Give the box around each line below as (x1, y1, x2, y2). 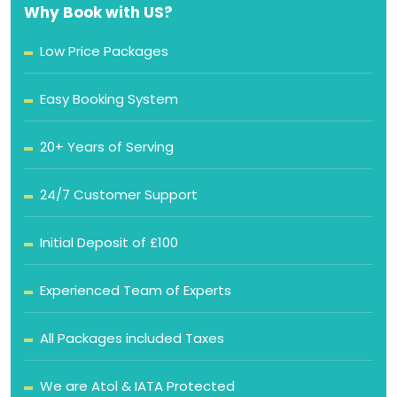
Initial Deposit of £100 (40, 233, 178, 252)
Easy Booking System (40, 90, 178, 108)
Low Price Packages (40, 42, 168, 60)
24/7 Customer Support (40, 185, 198, 204)
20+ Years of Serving (40, 137, 174, 156)
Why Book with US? (24, 2, 173, 23)
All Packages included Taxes (40, 329, 224, 347)
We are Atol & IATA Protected (40, 377, 235, 395)
